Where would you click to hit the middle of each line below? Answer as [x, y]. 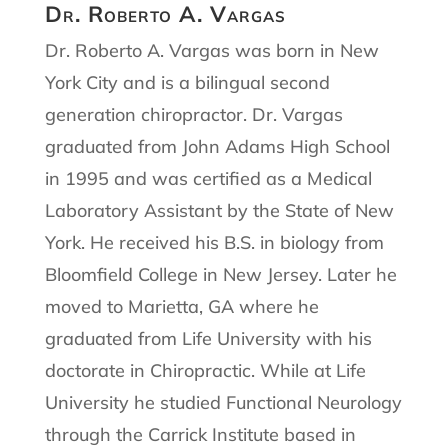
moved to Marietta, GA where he [181, 306]
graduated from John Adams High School [217, 146]
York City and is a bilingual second [187, 82]
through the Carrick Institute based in [200, 434]
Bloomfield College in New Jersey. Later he [220, 274]
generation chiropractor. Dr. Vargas [193, 114]
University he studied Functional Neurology [223, 402]
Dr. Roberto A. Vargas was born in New [211, 50]
